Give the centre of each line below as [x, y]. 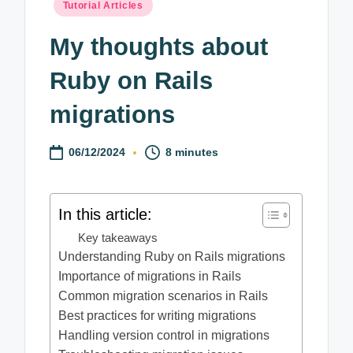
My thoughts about [159, 46]
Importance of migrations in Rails [150, 277]
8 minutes [192, 152]
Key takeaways [118, 238]
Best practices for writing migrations [158, 316]
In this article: [106, 214]
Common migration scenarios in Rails [163, 296]
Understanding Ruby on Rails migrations [172, 257]
